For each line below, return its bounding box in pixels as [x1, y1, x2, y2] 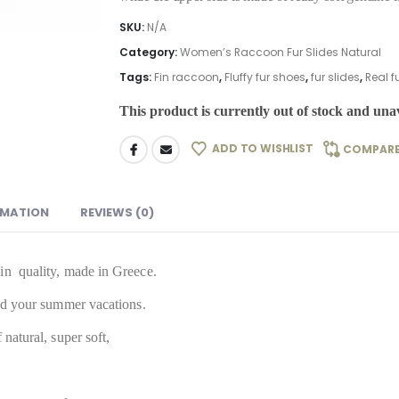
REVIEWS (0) [80, 204, 154, 222]
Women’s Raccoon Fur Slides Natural [180, 45, 381, 61]
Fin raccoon [154, 69, 219, 85]
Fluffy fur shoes [224, 69, 305, 85]
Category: [119, 45, 180, 61]
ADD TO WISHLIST [212, 141, 313, 157]
